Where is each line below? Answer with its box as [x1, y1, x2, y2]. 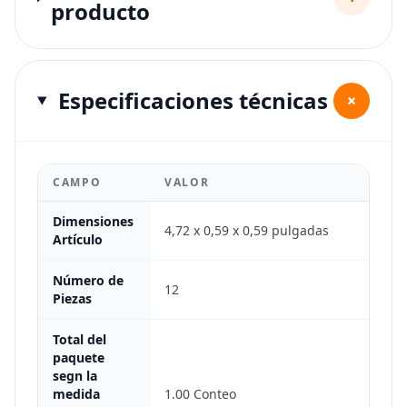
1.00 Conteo [164, 385, 236, 402]
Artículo [53, 231, 103, 248]
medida [53, 385, 100, 402]
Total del [53, 331, 106, 348]
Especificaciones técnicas [57, 85, 328, 115]
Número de [53, 272, 124, 289]
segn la [53, 367, 97, 384]
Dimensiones [53, 213, 134, 230]
